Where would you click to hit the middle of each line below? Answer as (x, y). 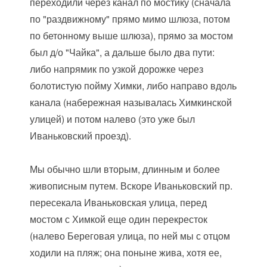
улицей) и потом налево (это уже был (113, 119)
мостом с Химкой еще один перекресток (119, 219)
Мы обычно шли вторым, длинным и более (125, 169)
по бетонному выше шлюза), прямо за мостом (132, 35)
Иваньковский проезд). (81, 136)
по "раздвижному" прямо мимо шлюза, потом (130, 19)
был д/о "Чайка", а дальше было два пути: (122, 52)
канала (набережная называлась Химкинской (131, 102)
